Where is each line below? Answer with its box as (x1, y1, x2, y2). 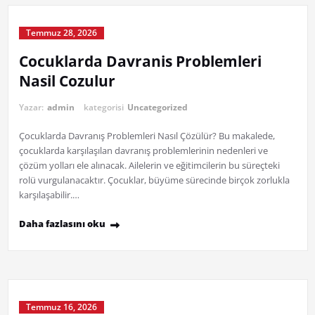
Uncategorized (127, 101, 188, 114)
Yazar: (18, 101, 46, 114)
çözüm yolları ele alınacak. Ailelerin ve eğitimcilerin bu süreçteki (18, 159, 280, 172)
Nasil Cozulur (18, 71, 115, 91)
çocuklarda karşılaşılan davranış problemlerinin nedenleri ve (18, 144, 268, 157)
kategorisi (83, 101, 126, 114)
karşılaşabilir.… (18, 188, 79, 202)
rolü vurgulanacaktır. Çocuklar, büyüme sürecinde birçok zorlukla (18, 174, 290, 187)
